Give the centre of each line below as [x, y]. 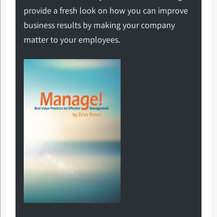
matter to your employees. [72, 40]
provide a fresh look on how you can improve [106, 11]
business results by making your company [99, 25]
